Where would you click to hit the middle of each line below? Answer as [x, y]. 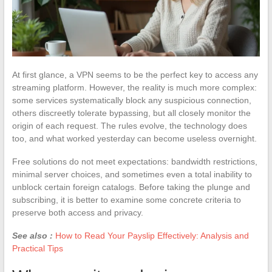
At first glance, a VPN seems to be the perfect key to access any [135, 74]
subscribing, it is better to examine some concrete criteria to [126, 199]
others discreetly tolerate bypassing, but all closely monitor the [131, 113]
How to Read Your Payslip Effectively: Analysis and [152, 235]
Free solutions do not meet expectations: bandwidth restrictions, [134, 161]
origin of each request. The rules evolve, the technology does [129, 125]
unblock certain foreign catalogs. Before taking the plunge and [131, 187]
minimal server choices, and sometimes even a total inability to [132, 174]
